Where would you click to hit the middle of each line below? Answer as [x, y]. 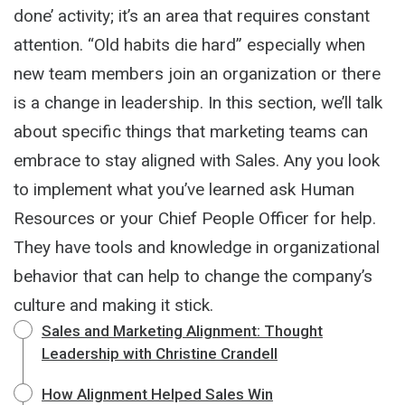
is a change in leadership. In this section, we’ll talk [198, 102]
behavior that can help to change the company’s [193, 276]
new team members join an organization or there [197, 73]
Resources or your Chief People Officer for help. [195, 218]
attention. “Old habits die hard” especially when [189, 44]
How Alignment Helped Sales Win [157, 394]
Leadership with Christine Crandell [160, 353]
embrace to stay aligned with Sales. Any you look [197, 160]
